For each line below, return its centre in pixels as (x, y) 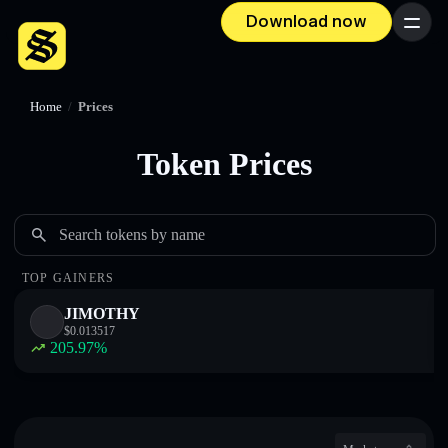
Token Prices (224, 164)
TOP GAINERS (68, 278)
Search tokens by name (132, 234)
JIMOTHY (102, 313)
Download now (306, 22)
